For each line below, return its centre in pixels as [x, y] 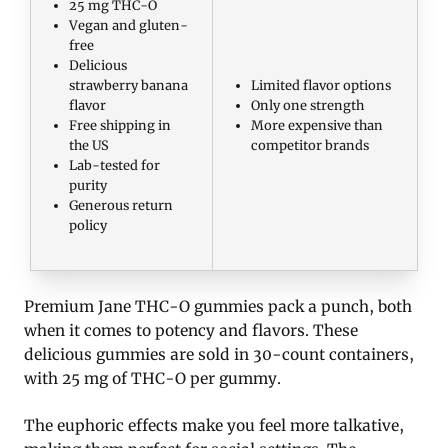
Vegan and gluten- [129, 24]
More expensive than [317, 124]
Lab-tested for [115, 164]
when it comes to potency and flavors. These [191, 330]
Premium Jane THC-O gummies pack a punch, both [218, 306]
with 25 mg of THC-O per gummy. [152, 378]
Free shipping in [120, 124]
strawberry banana [129, 84]
